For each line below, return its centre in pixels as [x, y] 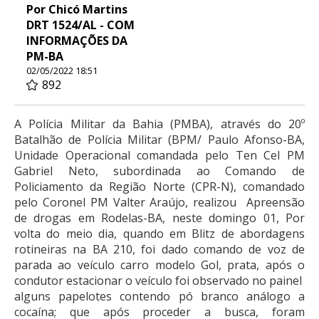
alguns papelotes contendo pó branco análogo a [159, 296]
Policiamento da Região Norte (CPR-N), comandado [159, 186]
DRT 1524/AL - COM [80, 25]
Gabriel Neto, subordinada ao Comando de [159, 171]
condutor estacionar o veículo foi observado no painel [159, 280]
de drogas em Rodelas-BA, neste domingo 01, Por [159, 218]
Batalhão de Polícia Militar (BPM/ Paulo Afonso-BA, [159, 139]
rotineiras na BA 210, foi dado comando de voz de [159, 249]
